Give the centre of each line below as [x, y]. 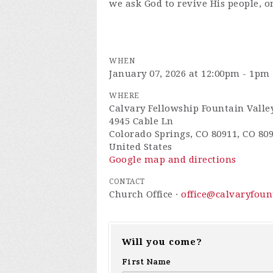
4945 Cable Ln [141, 121]
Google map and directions [173, 160]
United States [141, 147]
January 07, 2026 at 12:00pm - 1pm [190, 74]
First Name [147, 261]
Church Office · [145, 194]
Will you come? [162, 242]
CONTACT [127, 182]
